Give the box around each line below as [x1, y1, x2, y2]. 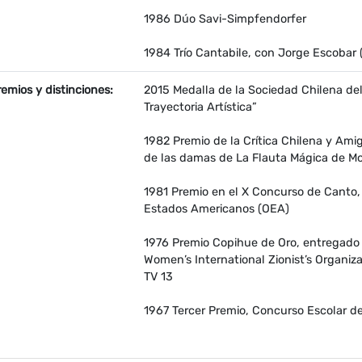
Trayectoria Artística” [144, 100, 257, 115]
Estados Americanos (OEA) [144, 202, 289, 217]
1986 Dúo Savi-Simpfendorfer [144, 12, 306, 27]
